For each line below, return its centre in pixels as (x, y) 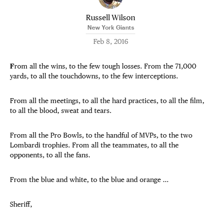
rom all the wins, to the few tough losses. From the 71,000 (105, 66)
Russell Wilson (110, 17)
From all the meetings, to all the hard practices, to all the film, (107, 101)
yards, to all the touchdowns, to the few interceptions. (94, 76)
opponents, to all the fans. (50, 155)
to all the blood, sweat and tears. (61, 110)
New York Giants (110, 27)
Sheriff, (21, 204)
